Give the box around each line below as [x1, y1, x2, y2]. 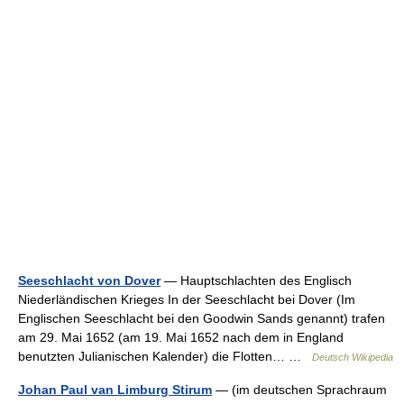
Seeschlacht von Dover [18, 273, 161, 288]
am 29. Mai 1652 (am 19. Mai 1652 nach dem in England [18, 330, 344, 344]
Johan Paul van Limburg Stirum [18, 382, 212, 397]
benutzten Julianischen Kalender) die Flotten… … [18, 349, 312, 363]
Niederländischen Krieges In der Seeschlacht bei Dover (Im [18, 292, 355, 307]
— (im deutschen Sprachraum [212, 382, 387, 397]
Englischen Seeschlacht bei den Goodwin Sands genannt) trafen [18, 311, 385, 326]
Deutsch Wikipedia [312, 352, 393, 363]
